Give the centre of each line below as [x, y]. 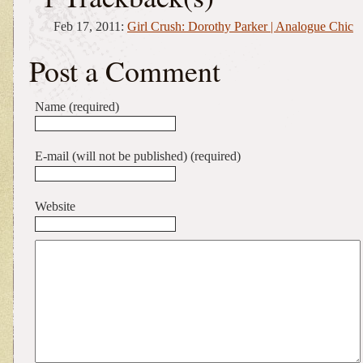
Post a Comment [125, 70]
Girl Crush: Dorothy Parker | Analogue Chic [240, 26]
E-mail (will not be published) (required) [138, 156]
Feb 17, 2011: [90, 26]
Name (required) [77, 106]
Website [55, 207]
